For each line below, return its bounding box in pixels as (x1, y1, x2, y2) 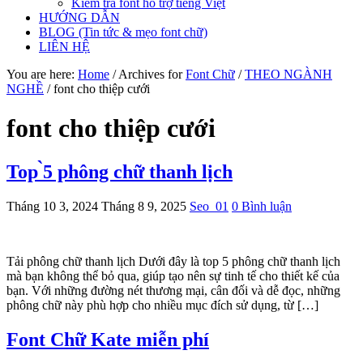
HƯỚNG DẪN (39, 11, 120, 24)
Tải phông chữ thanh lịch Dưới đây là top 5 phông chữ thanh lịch (6, 254, 340, 268)
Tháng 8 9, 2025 (101, 199, 186, 213)
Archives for (116, 67, 186, 81)
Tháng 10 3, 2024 (6, 199, 98, 213)
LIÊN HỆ (39, 40, 90, 53)
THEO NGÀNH (245, 67, 332, 81)
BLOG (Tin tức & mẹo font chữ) (39, 25, 207, 39)
